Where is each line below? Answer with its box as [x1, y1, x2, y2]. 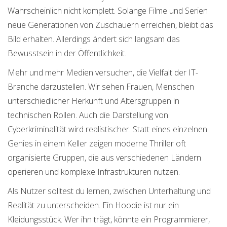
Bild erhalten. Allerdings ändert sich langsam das [8, 33, 180, 45]
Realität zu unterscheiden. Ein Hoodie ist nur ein [8, 200, 179, 211]
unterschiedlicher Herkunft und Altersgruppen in [8, 95, 179, 107]
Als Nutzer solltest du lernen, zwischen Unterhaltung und [8, 185, 211, 197]
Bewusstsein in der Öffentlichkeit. [8, 48, 126, 59]
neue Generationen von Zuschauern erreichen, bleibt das [8, 19, 213, 31]
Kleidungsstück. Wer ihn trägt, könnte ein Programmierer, [8, 214, 210, 225]
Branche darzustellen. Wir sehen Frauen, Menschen [8, 81, 194, 93]
